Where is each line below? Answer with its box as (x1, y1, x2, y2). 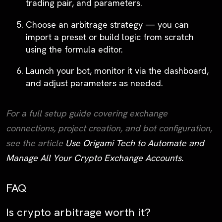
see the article (6, 137, 65, 149)
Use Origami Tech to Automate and (65, 137, 204, 149)
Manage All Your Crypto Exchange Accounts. (6, 152, 183, 164)
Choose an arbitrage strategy (26, 18, 143, 30)
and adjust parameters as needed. (26, 77, 163, 89)
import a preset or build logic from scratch (26, 31, 194, 43)
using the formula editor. (26, 43, 123, 55)
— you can (143, 18, 189, 30)
